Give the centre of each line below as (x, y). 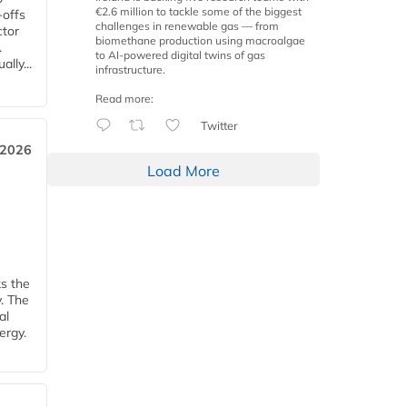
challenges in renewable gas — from (187, 26)
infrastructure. (130, 70)
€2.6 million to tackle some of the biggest (199, 12)
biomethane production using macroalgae (200, 41)
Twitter (219, 126)
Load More (184, 171)
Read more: (124, 99)
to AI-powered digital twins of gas (180, 55)
